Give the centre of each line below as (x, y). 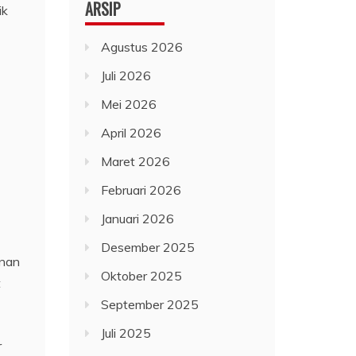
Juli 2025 (126, 333)
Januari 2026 (138, 219)
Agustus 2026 (142, 47)
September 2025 (150, 305)
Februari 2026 (141, 190)
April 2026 (132, 133)
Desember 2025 (148, 248)
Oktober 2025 (142, 276)
